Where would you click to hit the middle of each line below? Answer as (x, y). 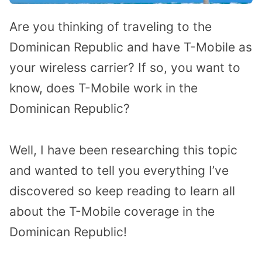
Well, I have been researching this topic (123, 150)
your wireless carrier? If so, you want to (125, 68)
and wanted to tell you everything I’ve (119, 171)
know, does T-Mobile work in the (104, 88)
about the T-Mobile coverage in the (112, 212)
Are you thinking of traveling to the (111, 27)
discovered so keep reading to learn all (122, 191)
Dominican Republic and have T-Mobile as (131, 47)
